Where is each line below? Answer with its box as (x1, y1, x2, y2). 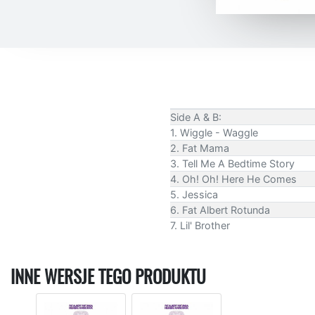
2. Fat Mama (170, 141, 229, 154)
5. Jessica (170, 188, 218, 200)
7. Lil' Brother (170, 219, 230, 231)
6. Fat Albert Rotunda (170, 203, 270, 216)
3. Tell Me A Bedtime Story (170, 157, 295, 169)
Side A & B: (170, 110, 221, 123)
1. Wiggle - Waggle (170, 126, 258, 139)
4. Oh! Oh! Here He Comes (170, 172, 297, 185)
